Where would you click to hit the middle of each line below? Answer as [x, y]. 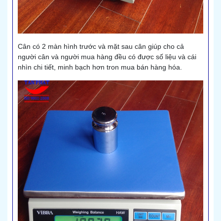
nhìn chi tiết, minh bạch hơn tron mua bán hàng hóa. [100, 67]
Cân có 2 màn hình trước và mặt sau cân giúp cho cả [101, 47]
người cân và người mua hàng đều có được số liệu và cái [107, 57]
